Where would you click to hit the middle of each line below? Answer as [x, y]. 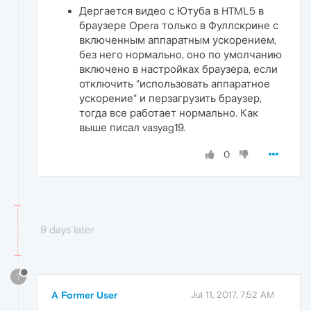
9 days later [67, 229]
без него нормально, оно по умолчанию [180, 54]
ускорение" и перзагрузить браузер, [170, 98]
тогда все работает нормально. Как [169, 112]
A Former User [84, 295]
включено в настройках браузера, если [178, 69]
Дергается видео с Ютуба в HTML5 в [171, 10]
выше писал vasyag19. [132, 127]
